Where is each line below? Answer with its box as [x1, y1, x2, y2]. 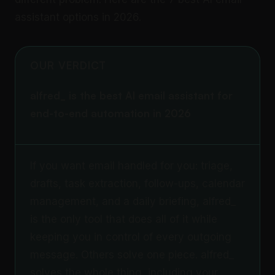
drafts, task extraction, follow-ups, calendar [30, 177, 245, 190]
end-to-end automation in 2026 [30, 107, 191, 120]
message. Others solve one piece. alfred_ [30, 249, 234, 261]
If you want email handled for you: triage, [30, 160, 233, 172]
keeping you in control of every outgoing [30, 231, 231, 243]
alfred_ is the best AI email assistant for [30, 89, 233, 102]
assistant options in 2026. [15, 11, 141, 23]
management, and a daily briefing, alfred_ [30, 195, 236, 207]
